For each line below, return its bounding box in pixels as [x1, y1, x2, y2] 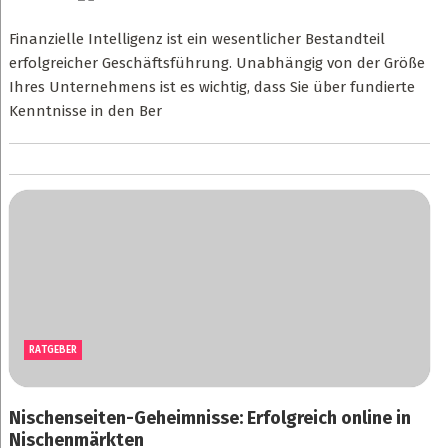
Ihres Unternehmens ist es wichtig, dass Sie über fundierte [8, 78, 415, 96]
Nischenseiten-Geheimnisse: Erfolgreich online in [8, 407, 411, 429]
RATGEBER [28, 344, 77, 356]
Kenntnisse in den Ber [8, 102, 162, 120]
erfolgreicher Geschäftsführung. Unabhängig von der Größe [8, 54, 425, 72]
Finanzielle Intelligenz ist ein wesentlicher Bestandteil [8, 30, 385, 48]
